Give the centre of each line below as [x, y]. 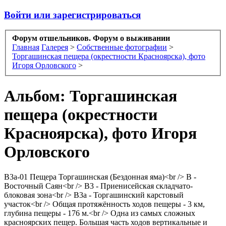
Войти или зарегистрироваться [72, 15]
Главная [26, 47]
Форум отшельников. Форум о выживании [91, 38]
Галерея [55, 47]
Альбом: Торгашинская [91, 96]
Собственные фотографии [122, 47]
